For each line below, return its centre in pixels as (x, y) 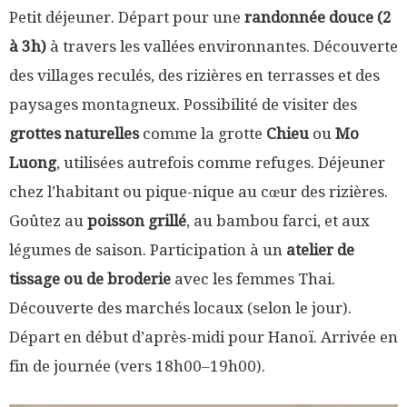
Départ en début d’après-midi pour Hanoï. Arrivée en (203, 337)
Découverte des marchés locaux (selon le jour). (180, 308)
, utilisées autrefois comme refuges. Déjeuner (221, 163)
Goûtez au (48, 221)
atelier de (320, 250)
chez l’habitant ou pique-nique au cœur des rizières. (199, 192)
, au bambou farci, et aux (278, 221)
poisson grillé (137, 221)
